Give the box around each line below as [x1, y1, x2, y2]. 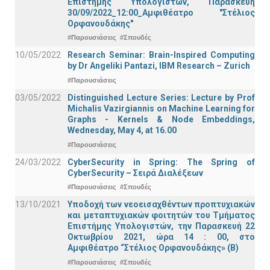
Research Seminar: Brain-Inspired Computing [67, 50, 255, 60]
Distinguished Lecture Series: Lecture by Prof [67, 93, 255, 103]
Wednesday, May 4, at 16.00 [67, 125, 177, 136]
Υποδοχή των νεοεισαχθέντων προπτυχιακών [67, 199, 255, 210]
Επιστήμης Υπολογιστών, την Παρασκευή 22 [67, 221, 255, 231]
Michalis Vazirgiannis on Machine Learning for [67, 104, 255, 114]
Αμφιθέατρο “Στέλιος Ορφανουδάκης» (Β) [67, 243, 239, 253]
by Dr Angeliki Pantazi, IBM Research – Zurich [67, 61, 250, 71]
